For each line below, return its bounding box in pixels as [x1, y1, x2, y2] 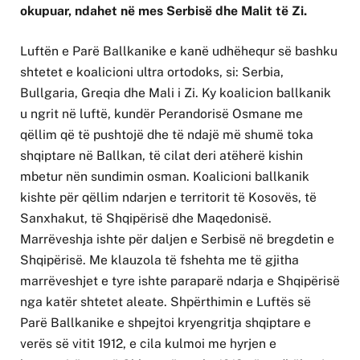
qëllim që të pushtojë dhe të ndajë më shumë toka [20, 127, 313, 143]
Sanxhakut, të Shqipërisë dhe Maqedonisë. [20, 211, 272, 227]
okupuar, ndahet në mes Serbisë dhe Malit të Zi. [20, 2, 307, 18]
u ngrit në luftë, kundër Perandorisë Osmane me [20, 106, 303, 122]
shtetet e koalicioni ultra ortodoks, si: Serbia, [20, 64, 284, 80]
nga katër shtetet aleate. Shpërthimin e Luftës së [20, 294, 311, 310]
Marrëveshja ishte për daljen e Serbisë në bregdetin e [20, 231, 334, 247]
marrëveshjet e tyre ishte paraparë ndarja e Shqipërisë [20, 273, 340, 289]
